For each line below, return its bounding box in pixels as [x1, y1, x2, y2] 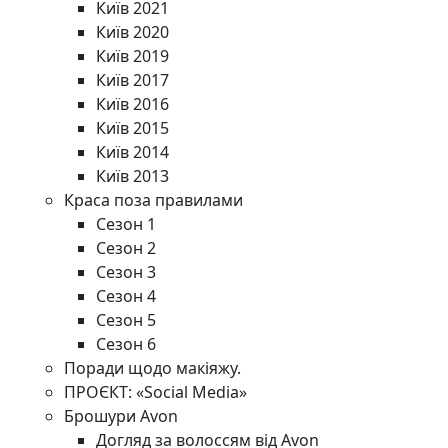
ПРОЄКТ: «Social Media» [64, 381, 247, 403]
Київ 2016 [96, 93, 169, 115]
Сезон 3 [96, 261, 156, 283]
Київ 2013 [96, 165, 169, 187]
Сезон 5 [96, 309, 156, 331]
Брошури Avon [64, 405, 178, 427]
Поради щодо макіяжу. [64, 357, 241, 379]
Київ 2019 [96, 45, 169, 67]
